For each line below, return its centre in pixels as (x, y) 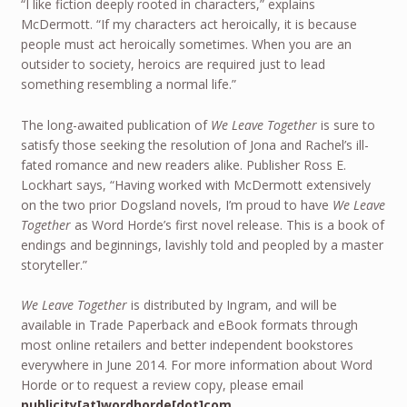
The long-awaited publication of (115, 124)
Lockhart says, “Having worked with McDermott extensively (195, 184)
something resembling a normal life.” (128, 84)
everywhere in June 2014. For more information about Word (196, 365)
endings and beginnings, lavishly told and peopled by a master (202, 244)
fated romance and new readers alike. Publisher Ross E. (183, 164)
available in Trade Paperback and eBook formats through (189, 325)
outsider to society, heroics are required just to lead (173, 65)
